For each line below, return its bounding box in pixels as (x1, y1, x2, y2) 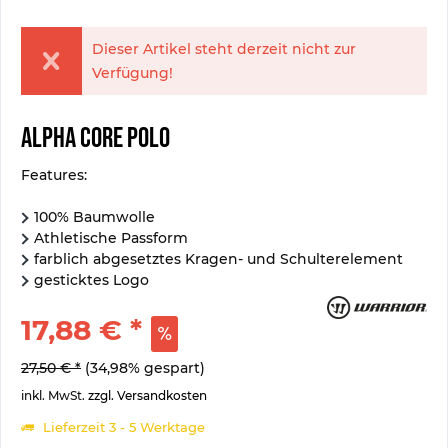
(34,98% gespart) (85, 359, 205, 377)
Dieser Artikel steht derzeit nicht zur (91, 40, 356, 58)
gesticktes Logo (34, 271, 149, 289)
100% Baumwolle (34, 208, 155, 226)
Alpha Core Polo (21, 122, 170, 155)
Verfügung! (91, 64, 173, 82)
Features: (21, 166, 87, 184)
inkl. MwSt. (21, 388, 88, 403)
